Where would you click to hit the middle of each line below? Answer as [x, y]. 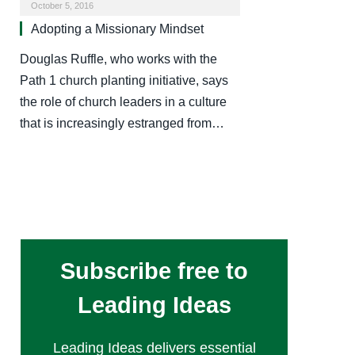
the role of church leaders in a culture [123, 102]
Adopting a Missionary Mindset [117, 29]
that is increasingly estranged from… [122, 124]
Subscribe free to [154, 271]
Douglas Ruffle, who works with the [118, 59]
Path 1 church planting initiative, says [124, 81]
